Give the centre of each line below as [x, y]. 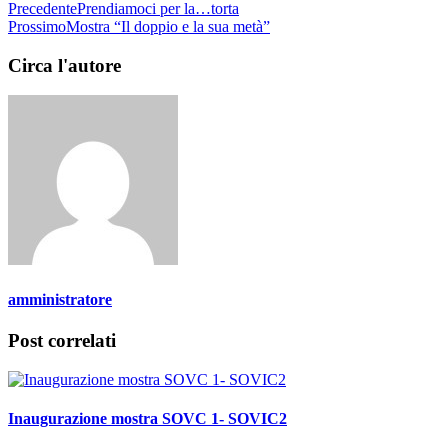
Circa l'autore [64, 65]
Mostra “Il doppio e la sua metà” [168, 26]
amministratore [60, 299]
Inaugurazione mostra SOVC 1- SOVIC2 [147, 418]
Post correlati [62, 340]
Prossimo [37, 26]
